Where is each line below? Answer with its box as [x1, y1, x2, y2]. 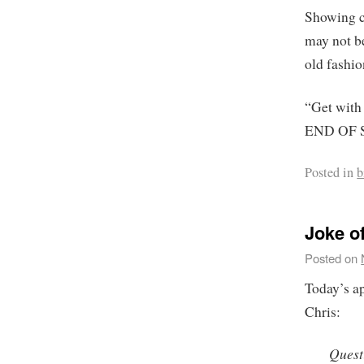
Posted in [305, 163, 354, 182]
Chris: [305, 301, 341, 321]
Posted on [305, 249, 358, 266]
